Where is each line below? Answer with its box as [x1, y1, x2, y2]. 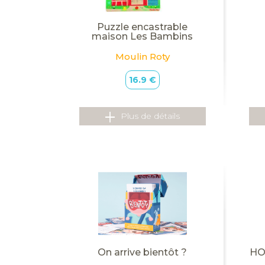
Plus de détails [120, 111, 180, 122]
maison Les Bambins [92, 31, 193, 43]
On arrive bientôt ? [98, 246, 188, 258]
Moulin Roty [115, 51, 170, 63]
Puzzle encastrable [97, 21, 188, 33]
